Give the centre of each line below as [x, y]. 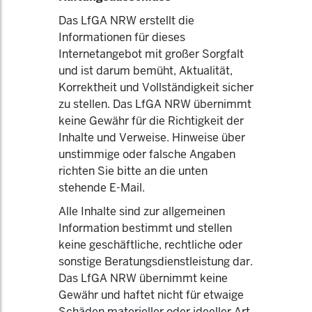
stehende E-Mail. [102, 188]
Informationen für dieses [122, 37]
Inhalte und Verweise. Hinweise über [152, 138]
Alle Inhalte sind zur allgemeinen [142, 211]
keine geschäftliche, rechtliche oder [150, 245]
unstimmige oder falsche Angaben [147, 154]
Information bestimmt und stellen [145, 228]
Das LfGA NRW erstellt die [126, 21]
